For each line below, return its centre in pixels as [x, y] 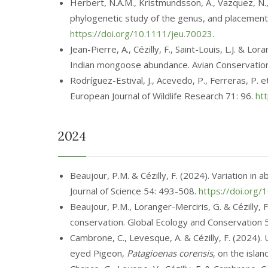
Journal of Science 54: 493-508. [134, 191]
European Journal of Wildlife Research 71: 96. [163, 96]
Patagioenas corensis [170, 253]
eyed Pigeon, [98, 253]
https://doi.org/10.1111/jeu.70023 [141, 33]
